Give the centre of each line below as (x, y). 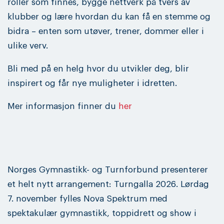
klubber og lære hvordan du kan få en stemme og (109, 16)
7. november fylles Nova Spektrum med (87, 198)
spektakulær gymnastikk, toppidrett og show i (102, 213)
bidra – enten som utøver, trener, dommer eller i (106, 31)
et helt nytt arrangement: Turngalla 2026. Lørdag (108, 184)
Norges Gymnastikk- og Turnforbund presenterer (108, 169)
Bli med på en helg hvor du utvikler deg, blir (98, 68)
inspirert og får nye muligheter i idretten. (92, 83)
